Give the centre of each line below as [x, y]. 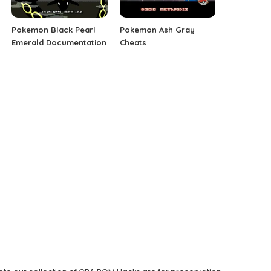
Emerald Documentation [59, 43]
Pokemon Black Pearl [54, 30]
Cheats [133, 43]
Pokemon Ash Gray [157, 30]
